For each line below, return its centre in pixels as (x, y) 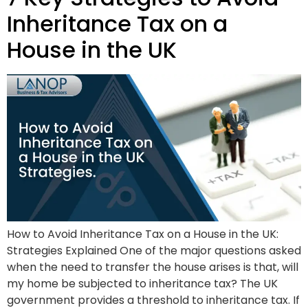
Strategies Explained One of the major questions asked (154, 251)
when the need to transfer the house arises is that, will (153, 267)
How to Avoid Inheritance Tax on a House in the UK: (143, 234)
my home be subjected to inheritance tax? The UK (142, 284)
